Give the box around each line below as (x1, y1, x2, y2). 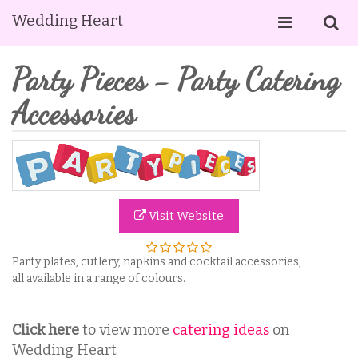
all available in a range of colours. (12, 271, 185, 285)
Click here (12, 320, 79, 339)
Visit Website (146, 209, 224, 223)
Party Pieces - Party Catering (12, 61, 340, 98)
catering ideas (173, 320, 269, 339)
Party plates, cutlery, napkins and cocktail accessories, (12, 254, 301, 268)
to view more (79, 320, 173, 339)
